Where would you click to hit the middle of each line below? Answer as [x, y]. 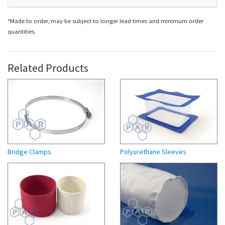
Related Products [48, 68]
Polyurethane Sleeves [153, 151]
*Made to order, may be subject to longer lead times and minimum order [105, 20]
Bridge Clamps [29, 151]
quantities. [22, 31]
